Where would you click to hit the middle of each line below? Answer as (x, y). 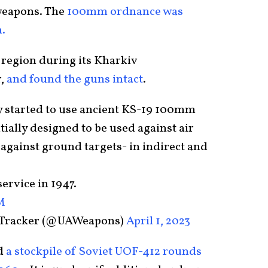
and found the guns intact (74, 79)
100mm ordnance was (124, 12)
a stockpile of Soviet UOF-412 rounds (103, 252)
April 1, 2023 (158, 221)
